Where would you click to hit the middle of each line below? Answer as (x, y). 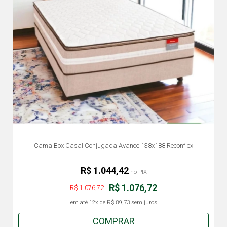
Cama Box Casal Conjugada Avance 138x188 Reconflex (113, 146)
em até (80, 202)
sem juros (143, 202)
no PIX (138, 172)
